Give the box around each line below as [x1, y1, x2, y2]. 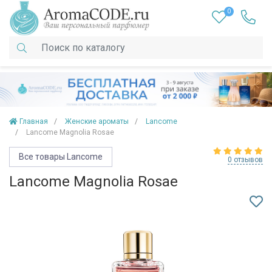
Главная [19, 117, 48, 126]
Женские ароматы [65, 117, 129, 126]
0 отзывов [228, 155, 263, 165]
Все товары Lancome [19, 152, 103, 162]
